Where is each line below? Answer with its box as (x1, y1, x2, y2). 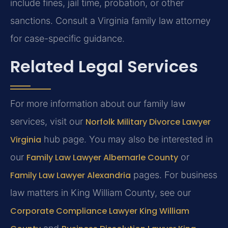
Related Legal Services (10, 55, 198, 78)
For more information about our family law (10, 98, 185, 109)
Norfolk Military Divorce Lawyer (85, 116, 211, 128)
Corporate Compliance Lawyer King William (10, 205, 189, 217)
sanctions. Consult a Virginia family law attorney (10, 15, 211, 26)
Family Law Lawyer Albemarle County (26, 152, 178, 164)
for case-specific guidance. (10, 33, 125, 44)
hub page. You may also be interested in (41, 134, 213, 145)
